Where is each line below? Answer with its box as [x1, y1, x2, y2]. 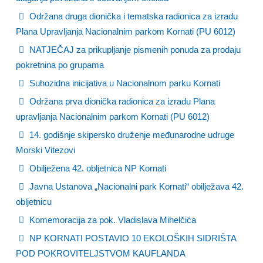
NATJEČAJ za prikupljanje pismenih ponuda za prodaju [27, 45, 241, 55]
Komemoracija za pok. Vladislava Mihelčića [27, 215, 196, 225]
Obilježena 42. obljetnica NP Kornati [27, 163, 166, 173]
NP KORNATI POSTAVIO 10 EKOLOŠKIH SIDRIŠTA [27, 233, 236, 243]
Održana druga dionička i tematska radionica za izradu [27, 11, 238, 21]
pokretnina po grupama [16, 60, 104, 70]
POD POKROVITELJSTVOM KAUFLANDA [16, 248, 186, 258]
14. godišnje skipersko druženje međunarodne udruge [27, 130, 234, 140]
